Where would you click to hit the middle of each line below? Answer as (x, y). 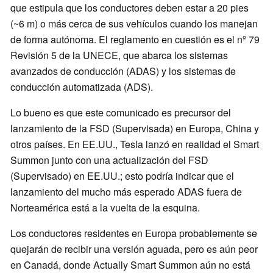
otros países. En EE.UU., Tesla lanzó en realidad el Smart (135, 144)
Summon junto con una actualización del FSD (109, 160)
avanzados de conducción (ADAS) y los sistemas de (123, 71)
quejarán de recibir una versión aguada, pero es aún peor (134, 249)
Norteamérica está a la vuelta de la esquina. (105, 208)
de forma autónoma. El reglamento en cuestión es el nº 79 (135, 40)
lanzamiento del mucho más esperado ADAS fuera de (126, 192)
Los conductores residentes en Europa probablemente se (134, 233)
